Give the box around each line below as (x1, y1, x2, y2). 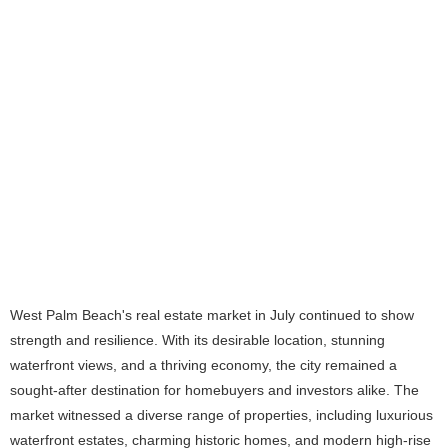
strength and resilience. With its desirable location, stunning (10, 332, 385, 348)
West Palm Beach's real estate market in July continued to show (10, 307, 414, 323)
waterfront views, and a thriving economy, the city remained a (10, 357, 397, 373)
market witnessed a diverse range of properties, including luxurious (10, 407, 433, 423)
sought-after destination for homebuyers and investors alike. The (10, 382, 419, 398)
